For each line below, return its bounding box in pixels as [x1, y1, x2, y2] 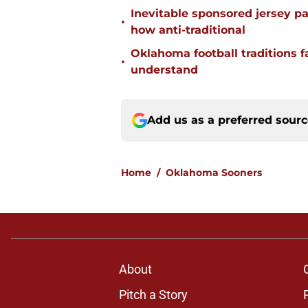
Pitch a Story [118, 287, 188, 302]
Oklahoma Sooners [166, 166, 262, 179]
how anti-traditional [131, 23, 245, 37]
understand [131, 63, 198, 77]
